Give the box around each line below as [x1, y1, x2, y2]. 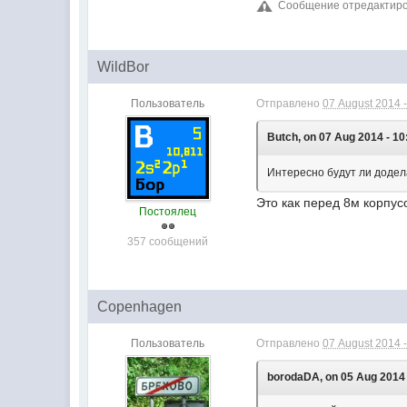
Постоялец [139, 205, 197, 219]
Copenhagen [97, 299, 183, 315]
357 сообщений [127, 235, 209, 249]
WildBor [97, 59, 150, 75]
